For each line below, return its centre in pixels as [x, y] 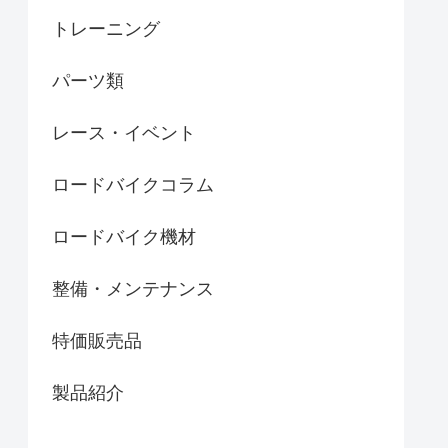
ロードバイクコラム [133, 185]
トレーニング [106, 29]
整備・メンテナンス [133, 289]
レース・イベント [124, 133]
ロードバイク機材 [124, 237]
